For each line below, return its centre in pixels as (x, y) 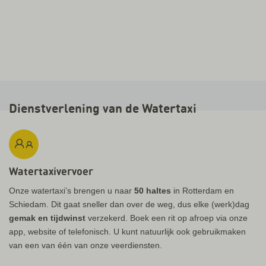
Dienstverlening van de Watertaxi (103, 108)
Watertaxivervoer (51, 171)
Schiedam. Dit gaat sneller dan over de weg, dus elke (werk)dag (129, 204)
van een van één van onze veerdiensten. (85, 245)
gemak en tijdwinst (47, 218)
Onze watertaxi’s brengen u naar (72, 191)
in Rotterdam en (202, 191)
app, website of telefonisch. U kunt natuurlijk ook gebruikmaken (127, 232)
